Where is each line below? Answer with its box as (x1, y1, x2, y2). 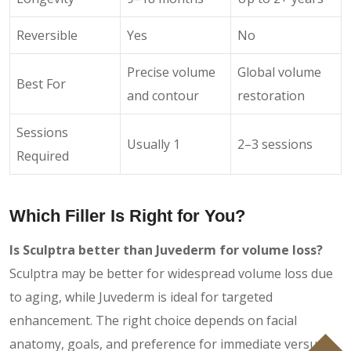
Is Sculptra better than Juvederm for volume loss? (9, 241, 323, 259)
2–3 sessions (237, 135, 313, 153)
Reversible (16, 26, 78, 44)
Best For (16, 74, 66, 92)
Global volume (237, 63, 321, 81)
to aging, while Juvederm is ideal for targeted (9, 288, 273, 306)
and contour (127, 86, 199, 104)
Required (16, 147, 69, 165)
